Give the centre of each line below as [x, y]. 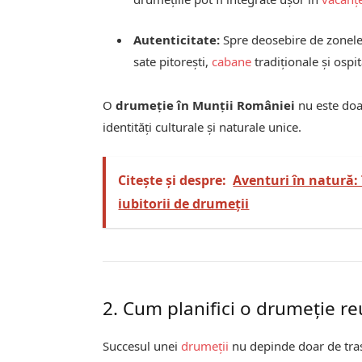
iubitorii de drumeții [184, 204]
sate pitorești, [173, 61]
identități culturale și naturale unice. [202, 126]
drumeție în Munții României [206, 105]
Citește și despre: [173, 181]
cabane [232, 61]
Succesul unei [142, 345]
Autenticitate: [177, 39]
